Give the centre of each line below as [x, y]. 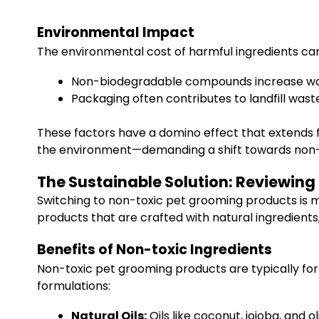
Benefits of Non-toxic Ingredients [155, 250]
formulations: [74, 286]
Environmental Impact [116, 32]
